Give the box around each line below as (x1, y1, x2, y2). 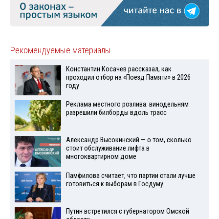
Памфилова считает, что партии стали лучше (66, 172, 196, 180)
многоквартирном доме (66, 153, 136, 161)
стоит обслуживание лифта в (66, 144, 150, 153)
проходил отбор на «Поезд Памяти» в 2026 (66, 73, 191, 82)
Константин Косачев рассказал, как (66, 65, 172, 73)
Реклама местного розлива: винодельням (66, 100, 189, 109)
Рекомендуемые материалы (10, 44, 111, 56)
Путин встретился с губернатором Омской (66, 207, 189, 216)
